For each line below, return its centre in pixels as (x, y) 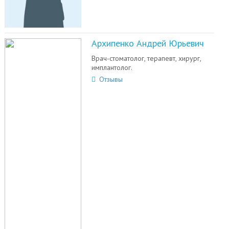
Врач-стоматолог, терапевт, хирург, (146, 58)
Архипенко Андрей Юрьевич (147, 43)
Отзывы (111, 79)
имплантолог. (112, 67)
